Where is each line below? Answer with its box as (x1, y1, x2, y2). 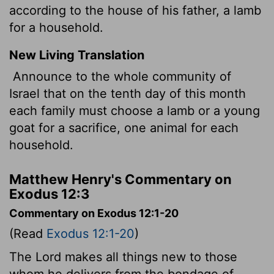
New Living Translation (9, 47, 144, 62)
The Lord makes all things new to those (9, 249, 237, 264)
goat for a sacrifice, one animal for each (9, 120, 239, 135)
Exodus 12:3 (9, 185, 90, 202)
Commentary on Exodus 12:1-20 (9, 206, 179, 220)
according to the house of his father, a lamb (9, 2, 261, 18)
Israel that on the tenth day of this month (9, 86, 246, 101)
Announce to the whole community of (9, 68, 231, 84)
